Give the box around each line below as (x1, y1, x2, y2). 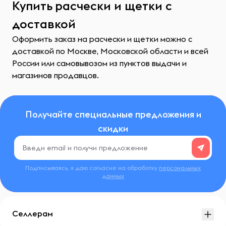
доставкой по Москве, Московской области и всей (12, 46, 208, 56)
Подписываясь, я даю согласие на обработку (25, 164, 159, 172)
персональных (159, 164, 201, 172)
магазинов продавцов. (12, 70, 99, 80)
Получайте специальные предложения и (25, 108, 201, 120)
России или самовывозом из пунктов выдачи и (12, 58, 187, 68)
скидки (98, 123, 128, 134)
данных (102, 172, 124, 180)
